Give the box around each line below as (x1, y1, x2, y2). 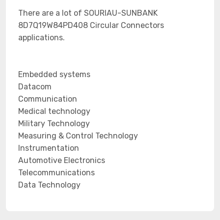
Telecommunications (18, 168, 95, 177)
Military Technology (18, 119, 90, 128)
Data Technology (18, 180, 81, 190)
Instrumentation (18, 143, 79, 153)
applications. (18, 33, 65, 42)
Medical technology (18, 107, 90, 116)
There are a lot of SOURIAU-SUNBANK (18, 8, 158, 18)
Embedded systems (18, 70, 90, 79)
